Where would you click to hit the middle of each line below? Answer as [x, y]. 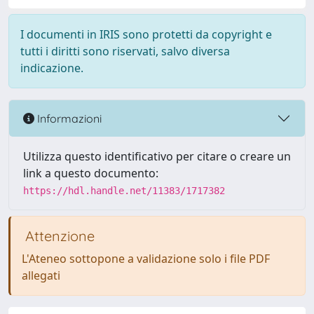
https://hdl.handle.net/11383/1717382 [124, 191]
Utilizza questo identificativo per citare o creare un [157, 156]
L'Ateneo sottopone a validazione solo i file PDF [146, 259]
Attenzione [58, 236]
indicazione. [52, 68]
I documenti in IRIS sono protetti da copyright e [146, 34]
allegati [41, 275]
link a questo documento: [91, 173]
